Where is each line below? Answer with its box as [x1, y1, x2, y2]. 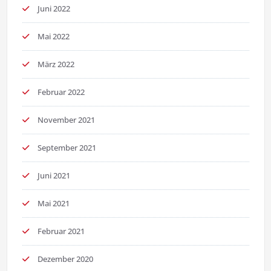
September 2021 [37, 142, 96, 154]
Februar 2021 [37, 226, 85, 237]
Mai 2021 [37, 198, 70, 209]
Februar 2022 [37, 87, 85, 98]
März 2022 [37, 59, 74, 70]
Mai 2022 [37, 31, 70, 42]
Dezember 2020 [37, 253, 93, 265]
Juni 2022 [37, 3, 70, 15]
